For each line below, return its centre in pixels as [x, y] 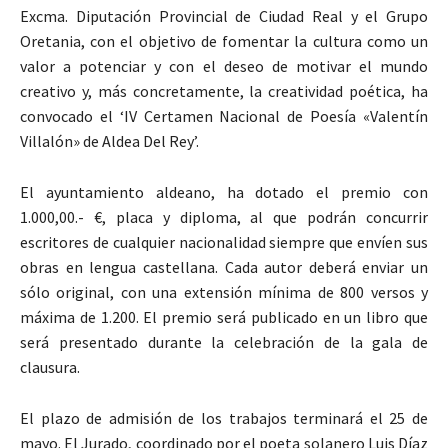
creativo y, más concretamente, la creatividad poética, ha [224, 90]
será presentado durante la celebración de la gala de [224, 341]
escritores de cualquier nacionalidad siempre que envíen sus [224, 241]
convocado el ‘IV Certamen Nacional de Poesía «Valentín [224, 115]
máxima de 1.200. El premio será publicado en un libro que [224, 316]
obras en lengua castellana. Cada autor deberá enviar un [224, 266]
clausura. [50, 366]
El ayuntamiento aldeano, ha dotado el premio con [224, 191]
